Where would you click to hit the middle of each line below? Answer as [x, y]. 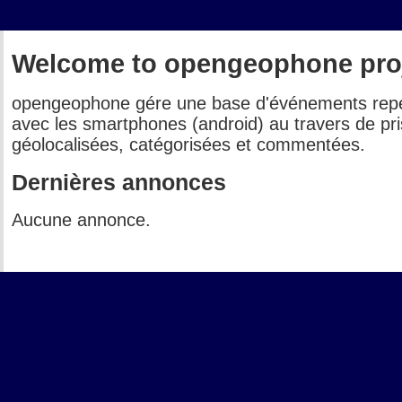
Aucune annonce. [81, 220]
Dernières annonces [119, 183]
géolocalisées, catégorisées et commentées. [188, 145]
